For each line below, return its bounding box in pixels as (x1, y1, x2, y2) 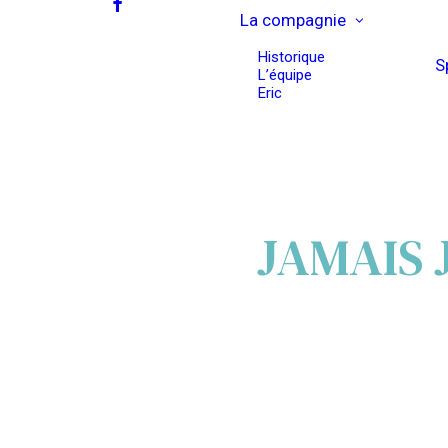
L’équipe (258, 66, 312, 84)
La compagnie (240, 10, 346, 30)
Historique (258, 48, 325, 66)
